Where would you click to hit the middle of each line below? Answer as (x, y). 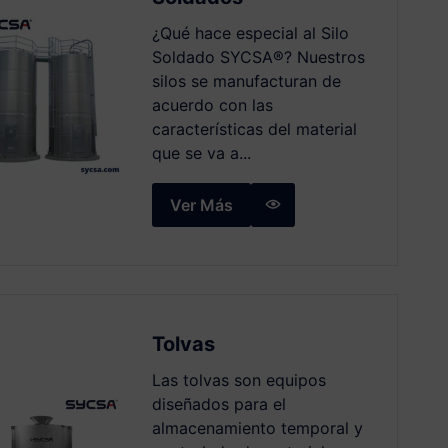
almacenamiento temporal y (257, 428)
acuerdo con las (212, 105)
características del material (254, 129)
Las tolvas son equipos (238, 380)
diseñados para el (218, 404)
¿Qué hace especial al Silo (250, 33)
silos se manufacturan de (246, 81)
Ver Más (201, 205)
